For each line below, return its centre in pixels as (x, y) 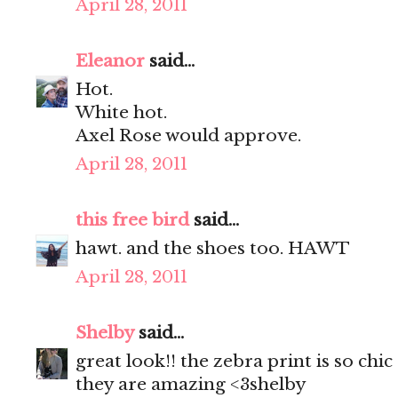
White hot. (121, 113)
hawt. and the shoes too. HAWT (213, 249)
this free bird (132, 220)
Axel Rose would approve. (188, 136)
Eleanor (110, 61)
